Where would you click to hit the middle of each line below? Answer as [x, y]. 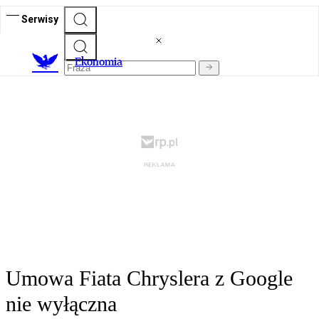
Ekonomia [99, 62]
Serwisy [40, 19]
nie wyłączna [61, 304]
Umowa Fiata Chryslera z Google [149, 278]
